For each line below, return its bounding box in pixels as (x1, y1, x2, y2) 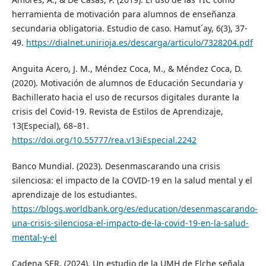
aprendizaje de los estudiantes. (11, 189, 137, 201)
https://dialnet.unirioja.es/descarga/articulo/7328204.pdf (26, 37, 253, 49)
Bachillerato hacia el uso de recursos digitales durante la (11, 91, 239, 103)
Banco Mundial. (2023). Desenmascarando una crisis (11, 160, 220, 172)
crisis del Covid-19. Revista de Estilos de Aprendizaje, (11, 106, 223, 118)
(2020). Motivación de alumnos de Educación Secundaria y (11, 77, 243, 89)
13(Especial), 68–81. (11, 120, 89, 132)
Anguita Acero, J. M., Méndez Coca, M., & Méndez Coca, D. (11, 63, 242, 75)
